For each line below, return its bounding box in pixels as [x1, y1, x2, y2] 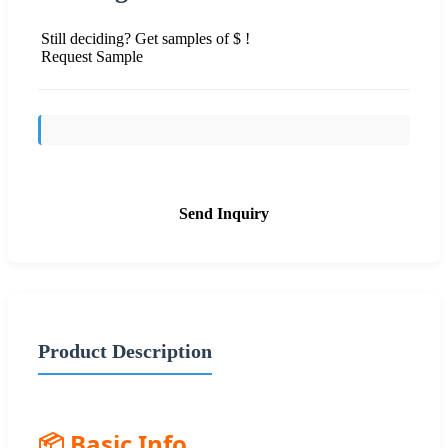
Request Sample [41, 47, 143, 65]
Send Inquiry [179, 204, 269, 222]
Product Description [38, 339, 212, 362]
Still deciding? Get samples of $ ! [41, 29, 250, 47]
